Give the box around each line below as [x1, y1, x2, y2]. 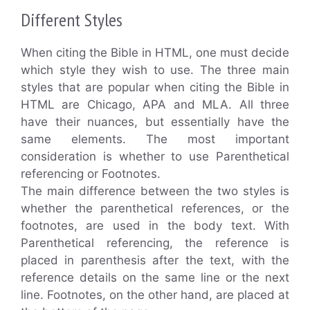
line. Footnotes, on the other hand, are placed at [21, 287, 289, 302]
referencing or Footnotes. [21, 166, 161, 181]
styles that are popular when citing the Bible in [21, 80, 289, 94]
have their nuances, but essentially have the [21, 114, 289, 129]
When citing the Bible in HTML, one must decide [21, 45, 289, 60]
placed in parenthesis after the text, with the [21, 253, 289, 267]
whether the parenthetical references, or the [21, 201, 289, 215]
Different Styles [21, 8, 122, 31]
